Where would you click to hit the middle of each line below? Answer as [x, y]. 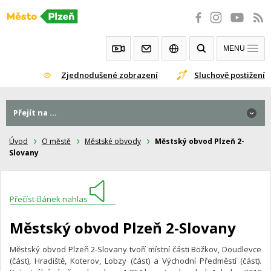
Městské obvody [113, 141]
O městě [56, 141]
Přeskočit [26, 15]
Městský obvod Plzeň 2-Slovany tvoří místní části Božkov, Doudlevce [135, 249]
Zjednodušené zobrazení [109, 75]
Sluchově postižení [230, 75]
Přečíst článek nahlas [49, 199]
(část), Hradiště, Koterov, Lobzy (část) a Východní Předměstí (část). [135, 260]
